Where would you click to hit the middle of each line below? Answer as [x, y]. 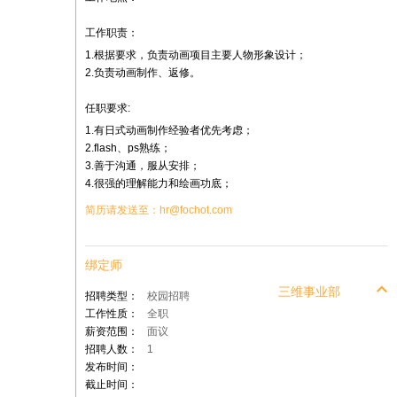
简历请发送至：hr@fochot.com [159, 210]
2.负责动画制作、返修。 [143, 73]
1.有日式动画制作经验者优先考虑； [169, 130]
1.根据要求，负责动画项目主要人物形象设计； [196, 55]
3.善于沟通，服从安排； [143, 166]
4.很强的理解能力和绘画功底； [159, 183]
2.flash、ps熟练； [128, 148]
